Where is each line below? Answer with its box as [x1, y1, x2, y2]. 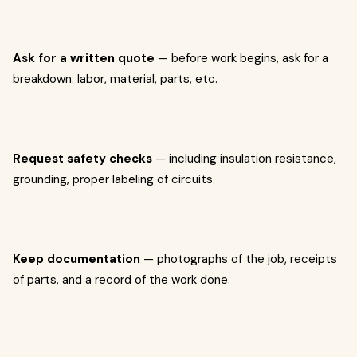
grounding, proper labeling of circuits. [13, 171, 215, 187]
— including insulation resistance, [152, 151, 336, 167]
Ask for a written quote [13, 50, 155, 66]
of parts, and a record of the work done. [13, 272, 230, 288]
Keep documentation [13, 251, 140, 267]
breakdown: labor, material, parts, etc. [13, 71, 218, 87]
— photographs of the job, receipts [140, 251, 337, 267]
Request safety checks [13, 151, 152, 167]
